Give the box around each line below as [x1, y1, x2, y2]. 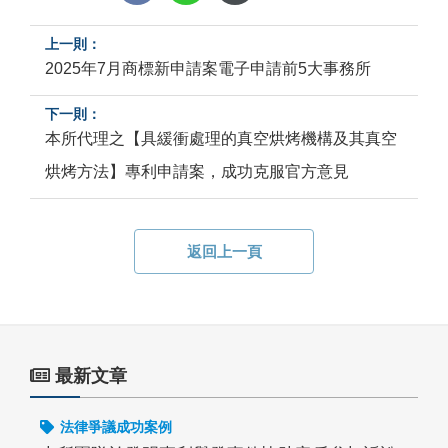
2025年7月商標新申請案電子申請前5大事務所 [45, 60, 371, 77]
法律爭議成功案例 [60, 419, 172, 435]
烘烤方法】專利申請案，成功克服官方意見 [45, 163, 349, 180]
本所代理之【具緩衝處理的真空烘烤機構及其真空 [45, 130, 397, 147]
